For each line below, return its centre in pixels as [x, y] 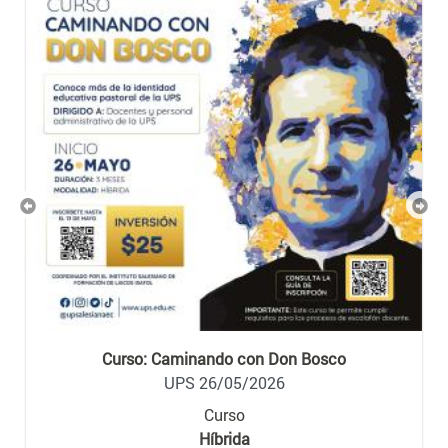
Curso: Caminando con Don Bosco [224, 358]
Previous [57, 215]
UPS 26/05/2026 [224, 382]
